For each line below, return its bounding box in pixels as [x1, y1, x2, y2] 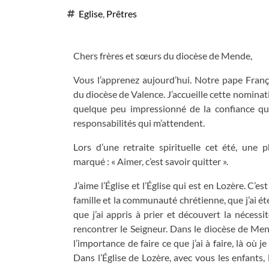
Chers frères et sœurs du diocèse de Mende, [73, 50, 252, 61]
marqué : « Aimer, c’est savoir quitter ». [73, 156, 228, 167]
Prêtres [106, 8, 137, 19]
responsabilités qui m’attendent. [73, 117, 205, 128]
